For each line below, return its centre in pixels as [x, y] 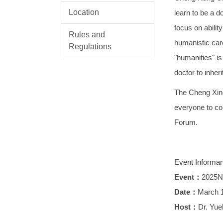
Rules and [87, 35]
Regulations [90, 47]
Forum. [186, 122]
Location [84, 12]
